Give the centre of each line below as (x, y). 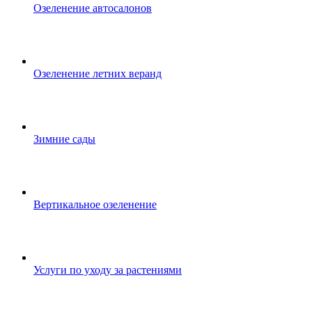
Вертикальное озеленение (95, 204)
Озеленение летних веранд (97, 73)
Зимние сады (64, 139)
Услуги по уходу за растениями (108, 270)
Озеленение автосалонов (93, 8)
